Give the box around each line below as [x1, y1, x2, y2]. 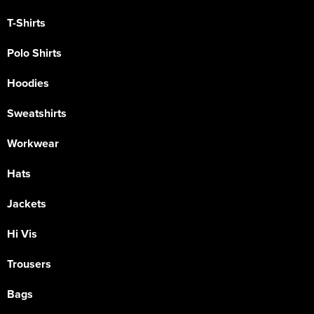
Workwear [7, 135, 59, 152]
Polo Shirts [7, 45, 62, 62]
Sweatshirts [7, 105, 67, 122]
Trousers [7, 256, 51, 273]
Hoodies [7, 75, 49, 92]
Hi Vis [7, 226, 37, 243]
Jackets [7, 196, 46, 212]
